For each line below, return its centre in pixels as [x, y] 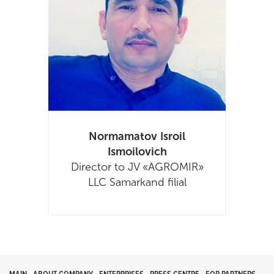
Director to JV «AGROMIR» [137, 167]
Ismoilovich [137, 152]
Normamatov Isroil [137, 137]
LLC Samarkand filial [137, 183]
